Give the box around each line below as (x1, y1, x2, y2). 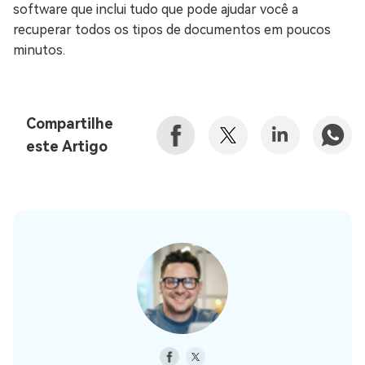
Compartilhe (26, 114, 113, 132)
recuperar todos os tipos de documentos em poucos (13, 21, 331, 37)
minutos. (13, 42, 65, 58)
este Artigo (26, 137, 108, 155)
